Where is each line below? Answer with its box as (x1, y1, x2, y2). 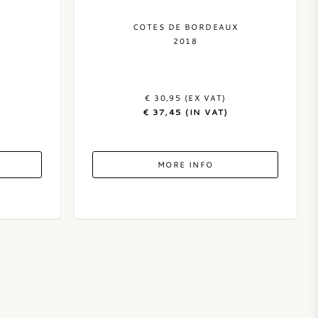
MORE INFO (157, 159, 214, 170)
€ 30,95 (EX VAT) (145, 92, 226, 103)
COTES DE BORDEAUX (132, 21, 238, 32)
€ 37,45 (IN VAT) (143, 106, 228, 117)
